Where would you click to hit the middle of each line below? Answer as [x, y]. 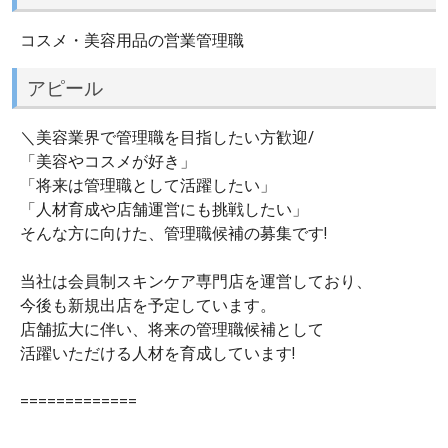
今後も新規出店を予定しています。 [148, 305]
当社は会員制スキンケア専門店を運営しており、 [196, 281]
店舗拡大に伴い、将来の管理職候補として [172, 329]
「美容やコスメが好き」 [108, 161]
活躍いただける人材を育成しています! [157, 353]
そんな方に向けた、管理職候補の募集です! [173, 233]
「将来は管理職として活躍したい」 [148, 185]
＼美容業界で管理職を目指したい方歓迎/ [167, 137]
